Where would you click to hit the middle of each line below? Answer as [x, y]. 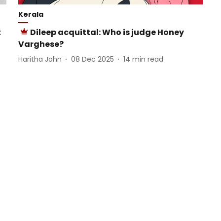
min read [147, 59]
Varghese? [41, 44]
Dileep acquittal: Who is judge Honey [107, 33]
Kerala [31, 15]
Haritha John [40, 59]
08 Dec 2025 [92, 59]
